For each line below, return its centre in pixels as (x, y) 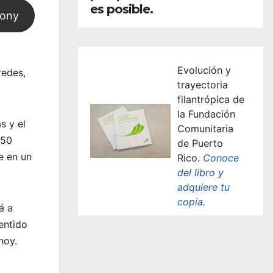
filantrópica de (211, 99)
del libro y (200, 172)
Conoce (221, 158)
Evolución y (204, 70)
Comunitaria (205, 128)
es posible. (122, 9)
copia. (191, 201)
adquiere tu (203, 187)
